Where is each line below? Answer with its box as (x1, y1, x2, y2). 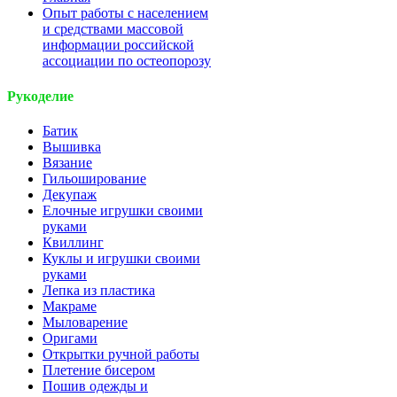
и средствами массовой (43, 21, 183, 37)
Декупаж (43, 186, 97, 202)
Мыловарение (43, 314, 128, 330)
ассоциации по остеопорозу (43, 53, 211, 69)
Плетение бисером (43, 362, 155, 378)
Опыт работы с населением (43, 5, 208, 21)
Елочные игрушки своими (43, 202, 203, 218)
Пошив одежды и (43, 378, 148, 393)
